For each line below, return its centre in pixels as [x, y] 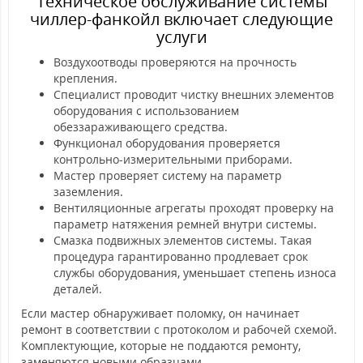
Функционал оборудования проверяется [167, 143]
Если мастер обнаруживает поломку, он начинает [160, 313]
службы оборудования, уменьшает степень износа [195, 272]
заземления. [88, 191]
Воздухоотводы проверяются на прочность [175, 62]
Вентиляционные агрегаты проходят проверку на [194, 207]
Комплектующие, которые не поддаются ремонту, [161, 345]
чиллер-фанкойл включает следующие [181, 19]
